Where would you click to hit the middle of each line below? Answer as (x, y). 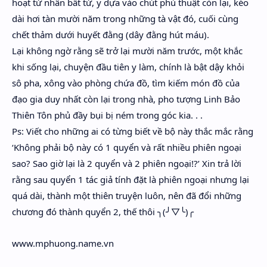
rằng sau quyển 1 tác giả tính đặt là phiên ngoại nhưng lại (131, 179)
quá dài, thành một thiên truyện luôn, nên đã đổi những (127, 195)
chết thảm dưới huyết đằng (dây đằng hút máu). (111, 35)
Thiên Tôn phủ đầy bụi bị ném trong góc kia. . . (107, 115)
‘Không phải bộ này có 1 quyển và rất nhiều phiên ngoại (127, 147)
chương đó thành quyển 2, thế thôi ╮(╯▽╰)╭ (103, 212)
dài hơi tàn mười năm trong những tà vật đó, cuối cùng (125, 18)
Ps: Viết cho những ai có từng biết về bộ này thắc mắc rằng (133, 131)
